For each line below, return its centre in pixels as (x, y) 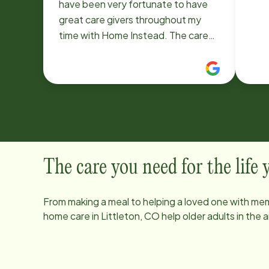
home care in (72, 216)
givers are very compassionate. (128, 51)
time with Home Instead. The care (114, 35)
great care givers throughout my (130, 20)
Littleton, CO (130, 216)
